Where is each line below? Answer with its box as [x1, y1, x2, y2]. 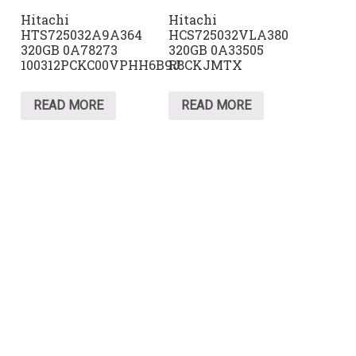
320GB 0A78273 [21, 41, 118, 59]
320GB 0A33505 [168, 41, 265, 59]
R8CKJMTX [168, 56, 243, 74]
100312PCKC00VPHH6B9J [21, 56, 181, 74]
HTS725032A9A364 [21, 26, 143, 44]
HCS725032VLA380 [168, 26, 289, 44]
